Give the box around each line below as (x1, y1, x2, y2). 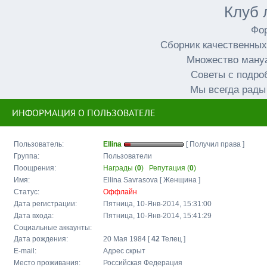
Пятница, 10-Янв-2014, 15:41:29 (103, 212, 212, 221)
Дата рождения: (14, 235, 68, 244)
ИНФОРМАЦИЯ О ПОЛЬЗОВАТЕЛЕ (12, 107, 156, 119)
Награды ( (103, 164, 137, 173)
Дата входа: (14, 212, 54, 221)
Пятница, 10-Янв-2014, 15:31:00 (103, 200, 212, 209)
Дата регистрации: (14, 200, 77, 209)
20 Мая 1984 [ (103, 235, 151, 244)
